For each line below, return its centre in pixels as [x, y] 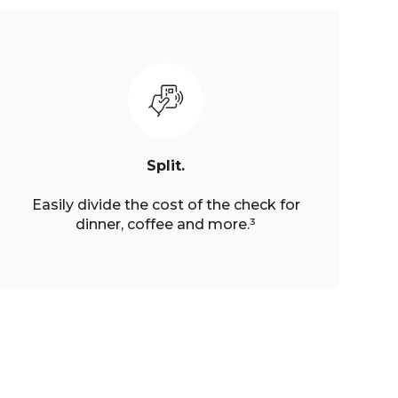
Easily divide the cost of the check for [166, 204]
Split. [166, 165]
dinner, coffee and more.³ [166, 224]
